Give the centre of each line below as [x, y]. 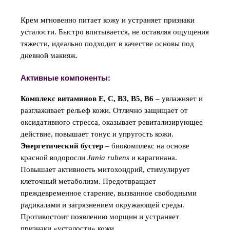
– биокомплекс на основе [146, 146]
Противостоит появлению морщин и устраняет [100, 217]
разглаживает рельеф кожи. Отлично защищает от [104, 111]
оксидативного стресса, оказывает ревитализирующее [112, 122]
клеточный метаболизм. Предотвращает [88, 181]
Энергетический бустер [62, 146]
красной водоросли [54, 158]
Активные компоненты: [65, 78]
